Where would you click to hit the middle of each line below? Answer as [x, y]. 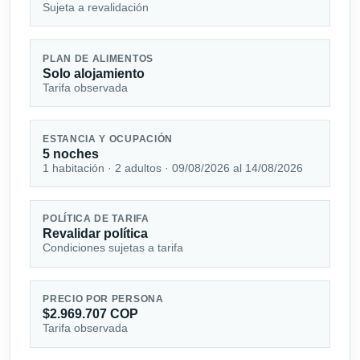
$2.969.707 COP [91, 314]
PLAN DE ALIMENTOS [98, 58]
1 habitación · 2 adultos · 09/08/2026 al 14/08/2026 [173, 168]
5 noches [71, 153]
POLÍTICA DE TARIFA [96, 219]
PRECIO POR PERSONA [103, 299]
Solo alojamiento [94, 73]
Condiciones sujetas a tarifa [113, 248]
